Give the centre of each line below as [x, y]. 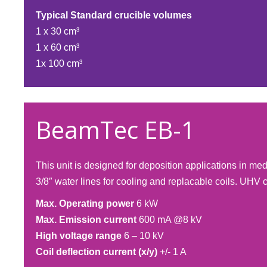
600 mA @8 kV [169, 220]
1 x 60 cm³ [58, 47]
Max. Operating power [85, 204]
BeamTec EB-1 [115, 130]
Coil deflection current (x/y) [97, 252]
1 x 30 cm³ [58, 31]
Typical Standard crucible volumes [114, 15]
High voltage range [79, 236]
